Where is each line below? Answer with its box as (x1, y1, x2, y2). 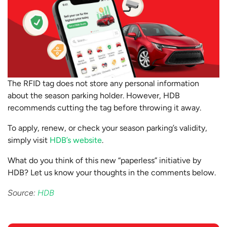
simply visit (8, 135, 50, 145)
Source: (8, 187, 37, 198)
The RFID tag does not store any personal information (8, 78, 199, 88)
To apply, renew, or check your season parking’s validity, (8, 123, 207, 133)
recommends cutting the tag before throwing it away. (8, 102, 201, 112)
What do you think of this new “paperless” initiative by (8, 155, 201, 165)
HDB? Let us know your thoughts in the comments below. (8, 167, 216, 177)
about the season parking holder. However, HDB (8, 90, 180, 100)
